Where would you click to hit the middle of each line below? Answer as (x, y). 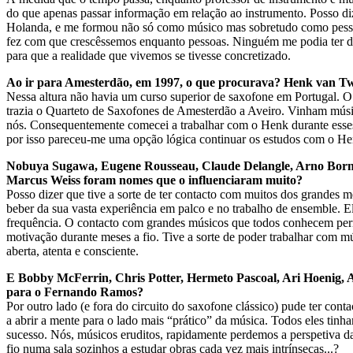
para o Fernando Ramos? (75, 292)
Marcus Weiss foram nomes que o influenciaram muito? (154, 180)
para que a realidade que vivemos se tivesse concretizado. (149, 55)
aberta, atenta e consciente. (72, 251)
